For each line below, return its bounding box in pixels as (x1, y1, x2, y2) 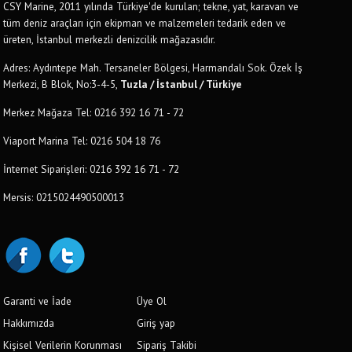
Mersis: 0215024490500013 (3, 189, 125, 204)
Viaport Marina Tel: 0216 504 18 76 (3, 133, 161, 148)
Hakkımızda (3, 315, 55, 330)
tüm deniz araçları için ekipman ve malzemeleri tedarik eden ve (3, 15, 287, 30)
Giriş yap (137, 315, 176, 330)
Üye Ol (137, 293, 167, 308)
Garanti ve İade (3, 293, 72, 308)
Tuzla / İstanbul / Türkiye (120, 76, 243, 91)
